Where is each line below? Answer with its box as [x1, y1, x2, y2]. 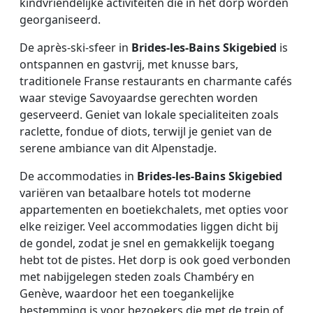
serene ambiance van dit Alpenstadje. [20, 140, 217, 156]
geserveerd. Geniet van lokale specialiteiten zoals [20, 106, 279, 122]
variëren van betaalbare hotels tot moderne [20, 184, 251, 201]
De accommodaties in [20, 168, 137, 184]
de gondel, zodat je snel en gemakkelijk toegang [20, 235, 275, 251]
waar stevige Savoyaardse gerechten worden [20, 89, 258, 105]
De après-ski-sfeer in [20, 39, 131, 55]
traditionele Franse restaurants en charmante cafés [20, 73, 292, 89]
